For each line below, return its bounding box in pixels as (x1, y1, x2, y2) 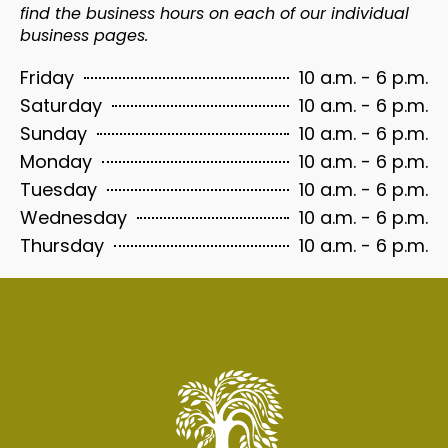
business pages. (20, 23, 148, 47)
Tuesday (20, 177, 97, 203)
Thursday (20, 233, 104, 259)
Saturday (20, 93, 102, 119)
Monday (20, 149, 92, 175)
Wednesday (20, 205, 127, 231)
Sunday (20, 121, 87, 147)
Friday (20, 65, 74, 91)
